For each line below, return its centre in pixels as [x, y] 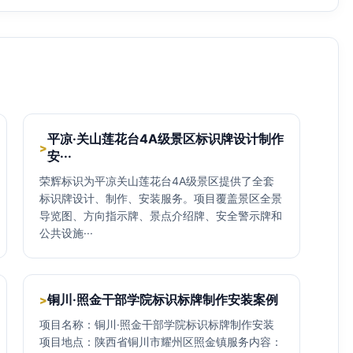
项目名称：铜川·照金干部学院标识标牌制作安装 [157, 324]
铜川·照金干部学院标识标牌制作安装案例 [163, 299]
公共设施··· [66, 233]
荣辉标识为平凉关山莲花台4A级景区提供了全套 [157, 181]
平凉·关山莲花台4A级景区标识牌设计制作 [165, 139]
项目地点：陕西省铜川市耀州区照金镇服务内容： [161, 342]
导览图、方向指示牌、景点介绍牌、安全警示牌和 [161, 216]
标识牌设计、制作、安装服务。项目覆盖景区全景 [161, 198]
